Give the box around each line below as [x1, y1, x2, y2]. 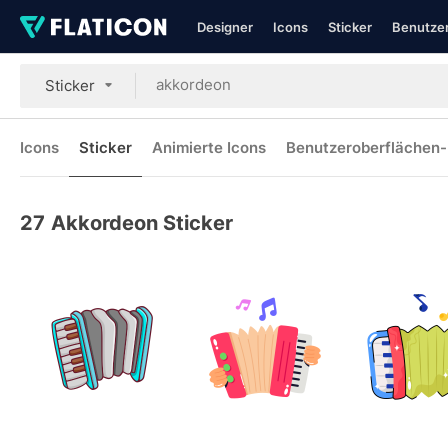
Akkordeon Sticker [51, 211, 233, 235]
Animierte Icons [152, 138, 266, 157]
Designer [197, 19, 253, 35]
